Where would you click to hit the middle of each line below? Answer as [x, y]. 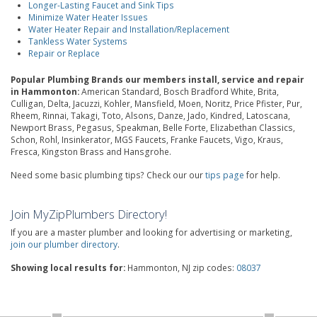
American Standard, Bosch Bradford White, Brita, [179, 91]
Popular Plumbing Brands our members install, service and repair [157, 79]
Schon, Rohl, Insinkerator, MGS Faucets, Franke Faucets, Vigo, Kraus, [147, 139]
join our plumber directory [64, 244]
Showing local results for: [68, 267]
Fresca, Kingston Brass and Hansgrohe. [91, 151]
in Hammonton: [45, 91]
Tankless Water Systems [78, 41]
